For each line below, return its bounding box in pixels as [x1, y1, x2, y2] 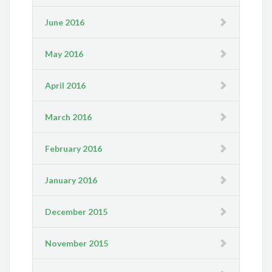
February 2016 [45, 143, 103, 154]
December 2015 [45, 206, 108, 217]
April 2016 [45, 80, 86, 91]
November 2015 [45, 238, 109, 249]
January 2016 [45, 175, 98, 186]
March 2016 [45, 112, 92, 123]
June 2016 [45, 17, 85, 28]
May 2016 [45, 49, 84, 59]
